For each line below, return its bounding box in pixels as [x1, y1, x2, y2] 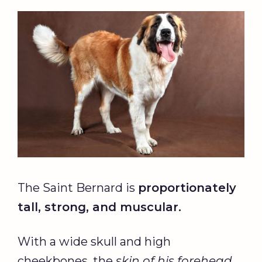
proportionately [138, 180, 236, 195]
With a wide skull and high [18, 234, 171, 249]
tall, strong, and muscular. [18, 199, 181, 214]
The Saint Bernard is [18, 180, 138, 195]
